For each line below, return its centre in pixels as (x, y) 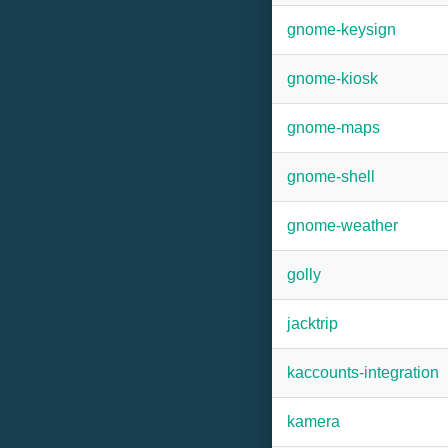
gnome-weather (342, 225)
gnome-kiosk (332, 78)
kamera (313, 421)
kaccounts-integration (363, 372)
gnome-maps (333, 127)
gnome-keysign (341, 29)
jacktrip (312, 323)
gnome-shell (331, 176)
